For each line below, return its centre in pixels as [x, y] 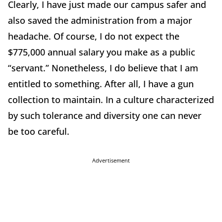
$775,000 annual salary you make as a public [102, 52]
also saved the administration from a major [100, 20]
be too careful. [39, 131]
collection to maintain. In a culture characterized [111, 99]
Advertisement [111, 160]
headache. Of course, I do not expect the [94, 36]
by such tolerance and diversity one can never [105, 115]
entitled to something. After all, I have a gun [101, 83]
